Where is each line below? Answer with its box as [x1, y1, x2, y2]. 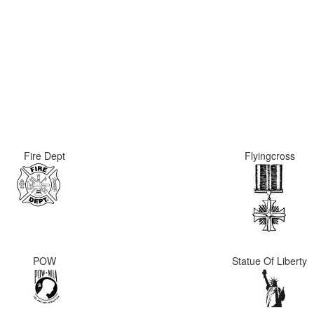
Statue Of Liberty [232, 254, 307, 268]
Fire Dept [24, 149, 65, 163]
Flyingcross [244, 149, 295, 163]
